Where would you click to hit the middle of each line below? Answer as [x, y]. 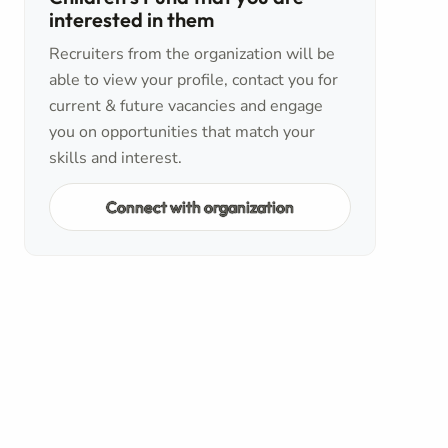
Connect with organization [200, 206]
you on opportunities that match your [182, 132]
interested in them [131, 19]
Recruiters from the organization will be [192, 54]
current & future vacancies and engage [186, 106]
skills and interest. [115, 158]
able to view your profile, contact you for [193, 80]
